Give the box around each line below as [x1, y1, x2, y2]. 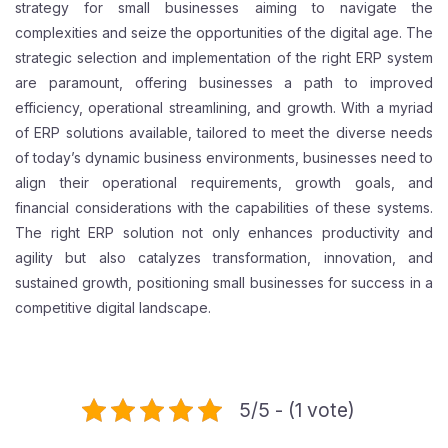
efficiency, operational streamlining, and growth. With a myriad [15, 99, 433, 117]
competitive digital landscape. [15, 299, 211, 317]
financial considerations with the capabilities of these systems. [15, 199, 433, 217]
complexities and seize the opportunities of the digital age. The [15, 24, 433, 42]
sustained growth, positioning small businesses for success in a [15, 274, 433, 292]
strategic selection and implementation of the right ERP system [15, 49, 433, 67]
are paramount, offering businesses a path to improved [15, 74, 433, 92]
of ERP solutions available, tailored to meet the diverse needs [15, 124, 433, 142]
